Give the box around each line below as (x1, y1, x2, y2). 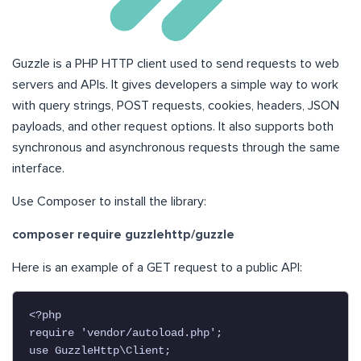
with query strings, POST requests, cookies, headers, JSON (12, 99, 339, 113)
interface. (12, 162, 64, 176)
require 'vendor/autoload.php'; (29, 326, 222, 340)
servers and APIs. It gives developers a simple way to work (12, 78, 338, 92)
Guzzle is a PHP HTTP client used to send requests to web (12, 57, 339, 71)
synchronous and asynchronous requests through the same (12, 141, 340, 155)
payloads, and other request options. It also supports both (12, 120, 334, 134)
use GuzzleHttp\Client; (29, 344, 171, 358)
